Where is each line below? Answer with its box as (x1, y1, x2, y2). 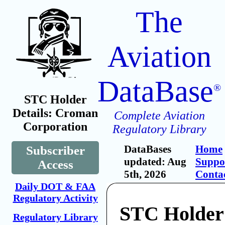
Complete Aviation (114, 109, 205, 122)
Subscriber (26, 144, 85, 157)
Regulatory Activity (13, 192, 98, 203)
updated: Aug (124, 156, 186, 168)
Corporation (23, 120, 87, 133)
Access (37, 158, 73, 171)
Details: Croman (13, 106, 98, 120)
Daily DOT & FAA (15, 181, 95, 192)
